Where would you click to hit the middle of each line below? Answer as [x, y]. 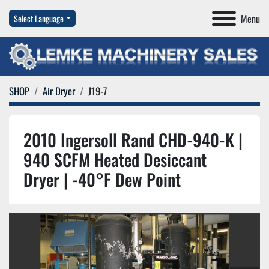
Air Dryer [59, 91]
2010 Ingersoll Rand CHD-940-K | [133, 140]
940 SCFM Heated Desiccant [115, 160]
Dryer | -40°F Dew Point [102, 180]
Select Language [39, 18]
